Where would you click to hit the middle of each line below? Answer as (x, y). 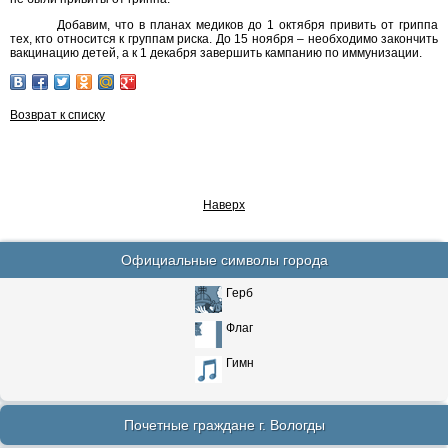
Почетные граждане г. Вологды (224, 425)
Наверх (224, 205)
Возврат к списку (57, 115)
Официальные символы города (224, 260)
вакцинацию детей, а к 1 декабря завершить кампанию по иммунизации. (216, 53)
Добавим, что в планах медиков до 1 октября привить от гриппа (247, 25)
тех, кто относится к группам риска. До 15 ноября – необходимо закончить (224, 39)
